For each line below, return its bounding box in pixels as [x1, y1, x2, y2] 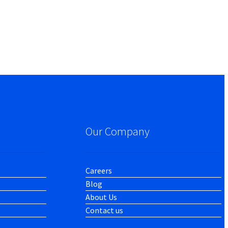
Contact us [85, 205, 124, 215]
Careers [85, 165, 112, 176]
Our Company [85, 124, 150, 139]
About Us [85, 191, 118, 202]
